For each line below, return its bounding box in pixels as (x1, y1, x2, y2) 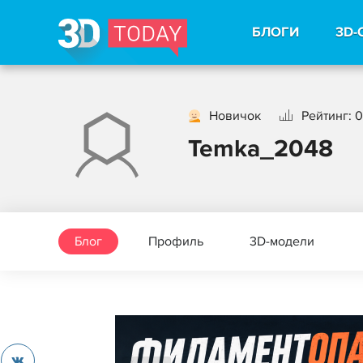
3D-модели (250, 233, 314, 250)
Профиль (148, 233, 203, 250)
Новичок (209, 107, 261, 124)
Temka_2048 (188, 134, 333, 164)
